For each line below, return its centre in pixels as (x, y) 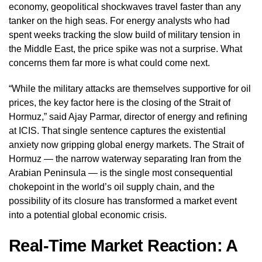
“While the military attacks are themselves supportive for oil (130, 88)
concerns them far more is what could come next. (109, 63)
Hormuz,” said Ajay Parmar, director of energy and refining (128, 116)
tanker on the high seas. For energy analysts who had (119, 20)
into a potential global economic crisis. (88, 215)
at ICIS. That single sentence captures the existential (117, 130)
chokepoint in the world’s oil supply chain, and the (112, 187)
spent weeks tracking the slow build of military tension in (125, 35)
